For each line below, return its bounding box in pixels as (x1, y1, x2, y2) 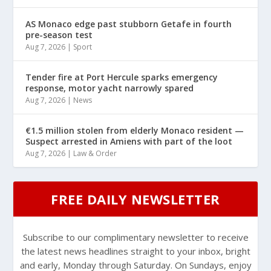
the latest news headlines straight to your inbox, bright (21, 245, 250, 258)
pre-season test (25, 29, 93, 41)
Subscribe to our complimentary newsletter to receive (22, 231, 249, 244)
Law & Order (73, 148, 117, 159)
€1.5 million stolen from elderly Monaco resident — (25, 125, 244, 137)
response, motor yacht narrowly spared (25, 82, 194, 94)
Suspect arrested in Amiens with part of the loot (25, 135, 233, 148)
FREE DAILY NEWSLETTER (51, 190, 220, 209)
